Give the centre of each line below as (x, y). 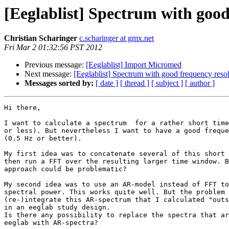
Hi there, (22, 108)
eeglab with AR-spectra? (51, 223)
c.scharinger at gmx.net (117, 38)
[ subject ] (167, 83)
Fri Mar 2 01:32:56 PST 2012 (53, 48)
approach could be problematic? (65, 169)
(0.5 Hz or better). (43, 139)
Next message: (49, 74)
